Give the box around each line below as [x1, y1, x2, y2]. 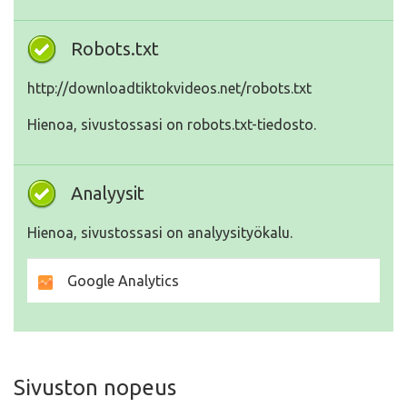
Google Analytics [53, 273, 179, 290]
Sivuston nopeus [14, 375, 176, 401]
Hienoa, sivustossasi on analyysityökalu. [27, 224, 293, 242]
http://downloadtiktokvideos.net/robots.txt [27, 80, 312, 97]
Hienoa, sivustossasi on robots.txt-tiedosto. [27, 116, 316, 134]
